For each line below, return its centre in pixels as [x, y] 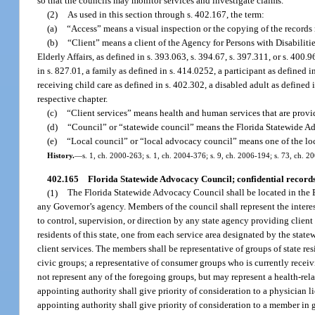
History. [60, 156]
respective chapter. [73, 99]
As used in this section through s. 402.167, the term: [166, 15]
